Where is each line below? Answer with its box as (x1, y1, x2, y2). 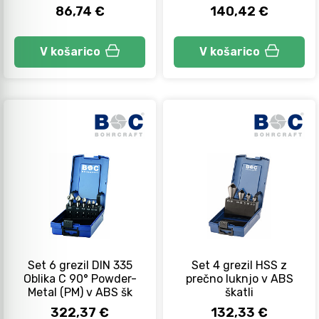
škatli (225, 285, 253, 299)
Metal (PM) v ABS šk (27, 285, 132, 299)
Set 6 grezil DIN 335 (27, 258, 132, 272)
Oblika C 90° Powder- (23, 271, 137, 286)
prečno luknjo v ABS (185, 271, 293, 286)
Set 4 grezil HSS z (192, 258, 287, 272)
